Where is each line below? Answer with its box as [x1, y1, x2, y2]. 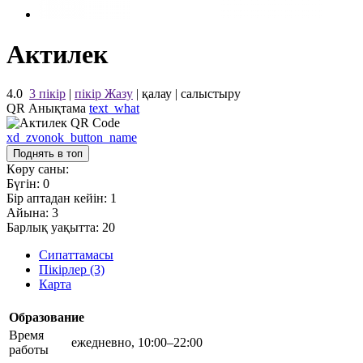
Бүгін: [6, 177, 43, 191]
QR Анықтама [6, 101, 89, 116]
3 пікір [29, 87, 66, 101]
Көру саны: [6, 162, 69, 177]
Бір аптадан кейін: [6, 191, 110, 206]
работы [9, 342, 49, 357]
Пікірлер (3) [39, 263, 105, 277]
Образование [9, 310, 84, 324]
